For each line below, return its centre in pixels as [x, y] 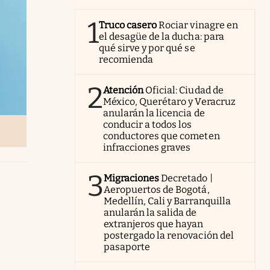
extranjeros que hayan [154, 224]
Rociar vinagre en [198, 25]
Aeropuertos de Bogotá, [157, 190]
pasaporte [127, 247]
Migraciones [132, 178]
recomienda [126, 59]
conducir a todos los [148, 124]
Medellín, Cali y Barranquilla [167, 201]
